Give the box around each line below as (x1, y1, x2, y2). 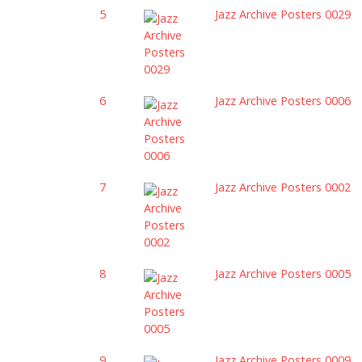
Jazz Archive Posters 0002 (215, 179, 351, 195)
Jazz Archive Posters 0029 (215, 6, 351, 22)
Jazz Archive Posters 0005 (215, 265, 351, 281)
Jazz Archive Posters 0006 (215, 92, 351, 108)
